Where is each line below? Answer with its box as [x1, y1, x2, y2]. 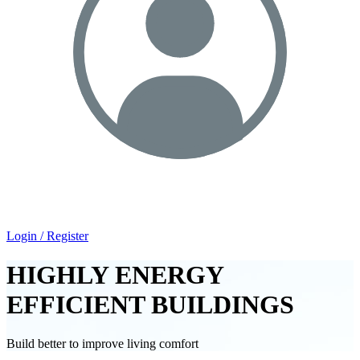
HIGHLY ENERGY [6, 260, 223, 290]
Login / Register [6, 228, 88, 243]
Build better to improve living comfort [6, 337, 198, 351]
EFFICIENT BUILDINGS [6, 290, 294, 320]
